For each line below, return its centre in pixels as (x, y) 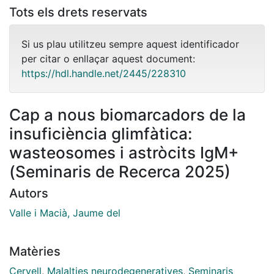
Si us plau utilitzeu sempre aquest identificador (130, 44)
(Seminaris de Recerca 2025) (120, 171)
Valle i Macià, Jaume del (65, 213)
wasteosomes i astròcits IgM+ (124, 152)
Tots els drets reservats (78, 12)
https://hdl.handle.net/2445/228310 (104, 73)
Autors (29, 193)
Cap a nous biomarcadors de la (128, 114)
